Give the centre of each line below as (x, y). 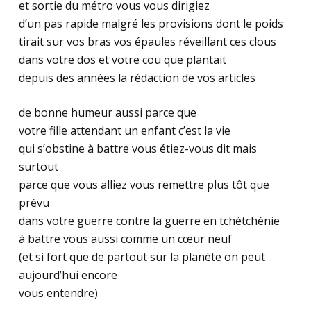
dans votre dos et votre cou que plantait (122, 60)
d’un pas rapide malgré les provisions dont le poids (151, 24)
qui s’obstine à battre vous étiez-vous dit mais (137, 149)
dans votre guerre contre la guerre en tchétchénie (149, 221)
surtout (38, 167)
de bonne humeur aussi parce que (107, 112)
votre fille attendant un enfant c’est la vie (124, 131)
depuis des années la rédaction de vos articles (137, 78)
